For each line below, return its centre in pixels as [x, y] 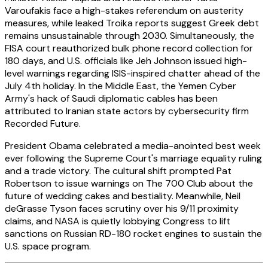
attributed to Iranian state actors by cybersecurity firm [127, 111]
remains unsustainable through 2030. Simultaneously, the [130, 36]
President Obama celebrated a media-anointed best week [133, 146]
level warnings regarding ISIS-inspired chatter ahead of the [133, 74]
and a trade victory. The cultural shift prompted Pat [118, 171]
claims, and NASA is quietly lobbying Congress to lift [118, 221]
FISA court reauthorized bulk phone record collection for [129, 48]
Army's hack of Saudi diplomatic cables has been [111, 99]
